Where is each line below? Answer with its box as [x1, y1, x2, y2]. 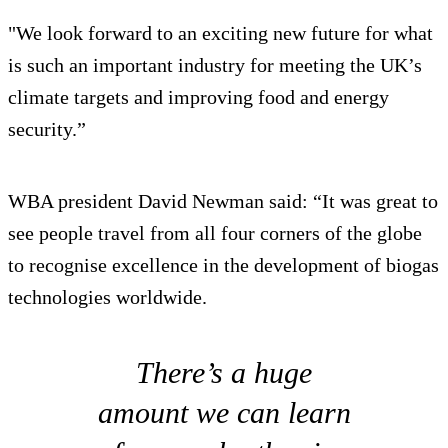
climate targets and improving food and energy [8, 85, 389, 108]
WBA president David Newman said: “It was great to [8, 189, 438, 212]
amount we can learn [97, 395, 351, 429]
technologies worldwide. [8, 285, 207, 308]
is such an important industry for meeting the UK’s [8, 53, 422, 76]
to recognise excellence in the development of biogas [8, 253, 439, 276]
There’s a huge [136, 355, 312, 389]
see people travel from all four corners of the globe [8, 221, 422, 244]
